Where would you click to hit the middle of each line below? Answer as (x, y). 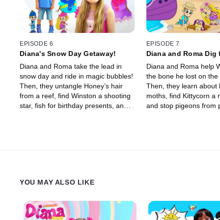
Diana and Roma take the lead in (71, 66)
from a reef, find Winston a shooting (75, 96)
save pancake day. (49, 115)
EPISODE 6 (37, 43)
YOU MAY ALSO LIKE (57, 182)
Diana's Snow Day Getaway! (68, 53)
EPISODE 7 (163, 43)
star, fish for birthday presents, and (74, 105)
